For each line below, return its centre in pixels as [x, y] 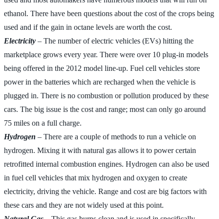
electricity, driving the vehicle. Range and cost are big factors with [105, 191]
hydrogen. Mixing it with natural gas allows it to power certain [100, 150]
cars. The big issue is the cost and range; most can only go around [105, 109]
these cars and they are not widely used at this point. [84, 205]
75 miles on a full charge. [43, 123]
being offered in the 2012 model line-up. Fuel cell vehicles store [102, 68]
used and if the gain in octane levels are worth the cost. [88, 27]
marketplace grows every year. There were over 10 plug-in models [106, 54]
